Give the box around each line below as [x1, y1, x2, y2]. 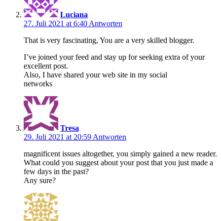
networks [24, 79, 52, 88]
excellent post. [24, 62, 68, 71]
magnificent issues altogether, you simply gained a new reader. [24, 149, 217, 158]
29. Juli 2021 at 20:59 [24, 133, 93, 142]
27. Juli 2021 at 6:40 [24, 19, 89, 28]
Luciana [60, 10, 88, 19]
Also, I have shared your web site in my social [24, 71, 167, 79]
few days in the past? [24, 167, 89, 176]
